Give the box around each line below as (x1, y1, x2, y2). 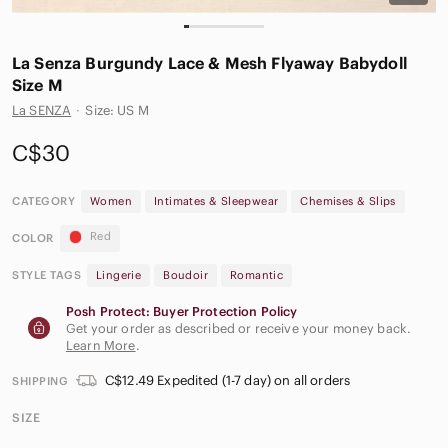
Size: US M (85, 102, 149, 120)
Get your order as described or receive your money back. (66, 320, 412, 336)
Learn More (66, 337, 136, 353)
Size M (12, 75, 63, 96)
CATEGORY (12, 194, 75, 209)
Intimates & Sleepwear (154, 194, 279, 209)
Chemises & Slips (300, 194, 396, 209)
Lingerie (96, 267, 142, 282)
